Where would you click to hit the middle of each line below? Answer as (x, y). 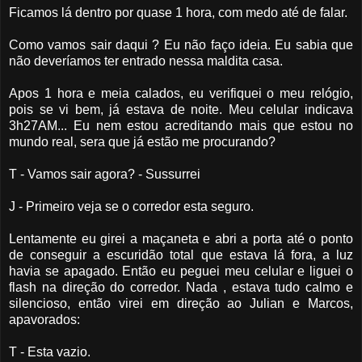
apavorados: (44, 320)
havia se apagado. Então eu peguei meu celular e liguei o (181, 271)
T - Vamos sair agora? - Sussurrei (105, 175)
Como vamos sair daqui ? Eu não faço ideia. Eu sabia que (181, 45)
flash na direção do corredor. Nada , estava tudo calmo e (181, 288)
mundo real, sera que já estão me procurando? (142, 142)
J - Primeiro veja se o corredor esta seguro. (131, 207)
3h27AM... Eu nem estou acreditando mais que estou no (181, 126)
